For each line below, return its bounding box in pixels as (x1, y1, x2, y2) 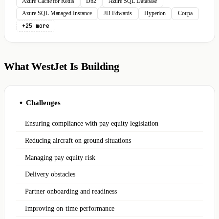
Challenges (26, 98, 61, 107)
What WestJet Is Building (4, 61, 119, 73)
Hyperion (144, 10, 166, 17)
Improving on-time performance (25, 204, 115, 212)
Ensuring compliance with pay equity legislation (25, 119, 159, 127)
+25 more (22, 22, 49, 29)
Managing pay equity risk (25, 153, 96, 161)
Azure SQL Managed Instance (22, 10, 92, 17)
